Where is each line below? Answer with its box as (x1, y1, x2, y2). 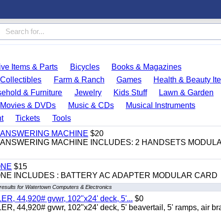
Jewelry (74, 88, 102, 97)
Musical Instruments (125, 101, 195, 110)
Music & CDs (68, 101, 114, 110)
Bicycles (70, 63, 100, 71)
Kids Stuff (113, 88, 147, 97)
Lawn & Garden (159, 88, 214, 97)
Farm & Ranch (53, 75, 105, 84)
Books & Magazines (111, 63, 182, 71)
